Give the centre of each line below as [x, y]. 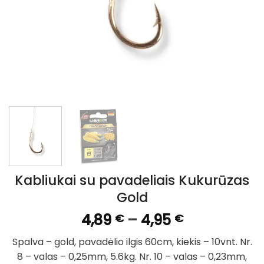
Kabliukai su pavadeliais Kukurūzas [132, 181]
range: [206, 234]
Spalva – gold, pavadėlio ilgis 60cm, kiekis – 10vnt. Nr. [132, 242]
